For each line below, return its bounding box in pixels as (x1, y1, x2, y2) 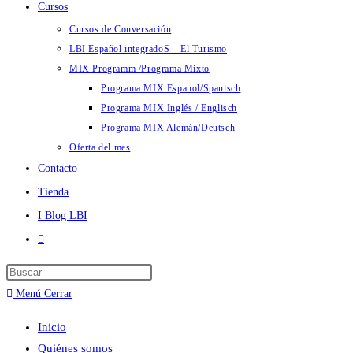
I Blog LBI (38, 210, 87, 221)
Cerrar (44, 288, 72, 299)
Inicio (38, 321, 66, 333)
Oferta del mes (69, 142, 131, 153)
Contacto (38, 162, 77, 174)
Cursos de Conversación (69, 24, 172, 35)
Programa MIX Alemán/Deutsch (101, 122, 236, 133)
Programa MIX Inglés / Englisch (101, 102, 237, 113)
